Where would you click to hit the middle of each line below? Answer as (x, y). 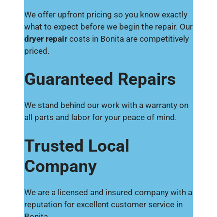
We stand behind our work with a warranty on (106, 105)
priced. (37, 51)
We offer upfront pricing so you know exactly (106, 14)
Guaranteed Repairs (100, 79)
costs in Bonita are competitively (128, 39)
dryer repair (46, 39)
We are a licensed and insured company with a (108, 192)
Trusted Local (77, 146)
